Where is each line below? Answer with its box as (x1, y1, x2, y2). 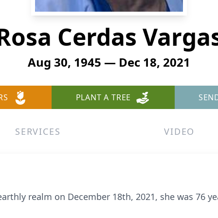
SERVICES (15, 126, 61, 137)
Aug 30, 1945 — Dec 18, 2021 (28, 54, 190, 70)
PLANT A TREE (75, 92, 131, 103)
